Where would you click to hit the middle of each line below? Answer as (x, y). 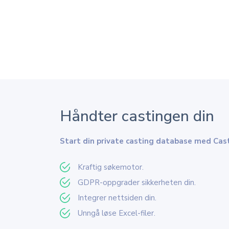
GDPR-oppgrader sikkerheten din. (137, 182)
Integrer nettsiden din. (117, 198)
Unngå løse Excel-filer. (117, 213)
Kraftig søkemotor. (111, 167)
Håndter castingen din (137, 116)
